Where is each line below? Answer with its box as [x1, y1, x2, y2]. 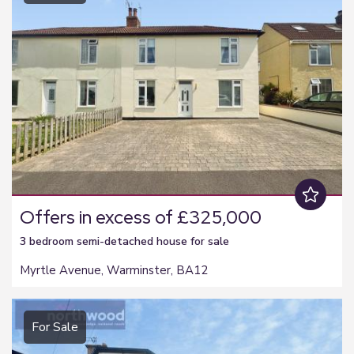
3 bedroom [20, 233, 77, 249]
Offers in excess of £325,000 [20, 205, 262, 229]
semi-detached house [77, 233, 187, 249]
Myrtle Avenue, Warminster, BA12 [20, 262, 208, 278]
